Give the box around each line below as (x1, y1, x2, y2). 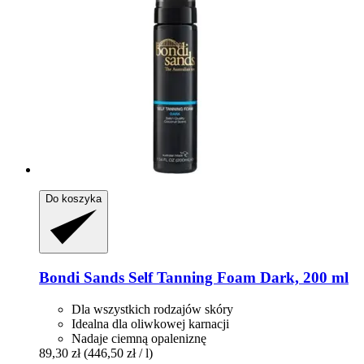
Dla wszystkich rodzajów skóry (71, 301, 233, 316)
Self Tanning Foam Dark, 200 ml (124, 269, 349, 287)
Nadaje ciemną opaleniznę (71, 331, 206, 345)
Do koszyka (45, 193, 102, 206)
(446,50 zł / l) (84, 345, 153, 360)
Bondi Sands (39, 269, 124, 287)
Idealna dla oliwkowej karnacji (71, 316, 229, 331)
